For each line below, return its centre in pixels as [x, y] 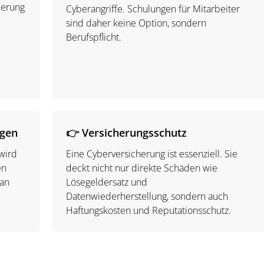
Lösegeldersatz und [107, 182]
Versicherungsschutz [135, 133]
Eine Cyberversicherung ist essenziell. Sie [152, 154]
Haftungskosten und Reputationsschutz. [150, 210]
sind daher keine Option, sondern [136, 23]
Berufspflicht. [95, 37]
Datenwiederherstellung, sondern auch [147, 196]
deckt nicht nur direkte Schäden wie [142, 168]
